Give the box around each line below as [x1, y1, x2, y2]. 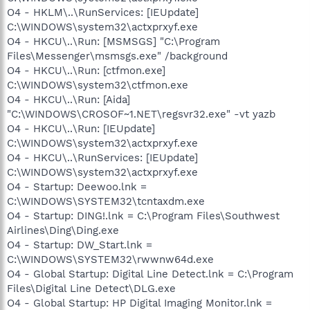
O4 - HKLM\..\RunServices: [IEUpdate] [7, 6, 199, 19]
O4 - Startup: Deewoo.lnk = [7, 180, 147, 193]
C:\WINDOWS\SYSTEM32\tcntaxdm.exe [7, 194, 205, 208]
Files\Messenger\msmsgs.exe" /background [7, 49, 228, 62]
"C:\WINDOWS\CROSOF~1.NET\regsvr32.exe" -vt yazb [7, 107, 275, 120]
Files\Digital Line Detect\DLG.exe [7, 282, 176, 295]
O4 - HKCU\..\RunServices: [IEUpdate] [7, 151, 198, 164]
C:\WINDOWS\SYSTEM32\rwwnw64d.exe [7, 253, 214, 266]
